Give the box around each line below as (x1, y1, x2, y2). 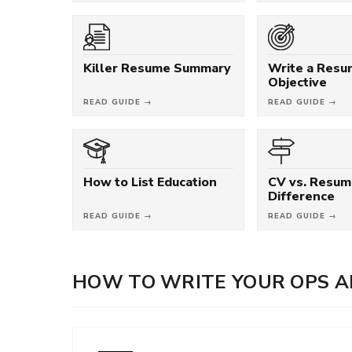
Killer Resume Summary (83, 60, 231, 75)
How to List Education (83, 174, 217, 189)
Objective (268, 75, 328, 90)
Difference (268, 189, 335, 203)
